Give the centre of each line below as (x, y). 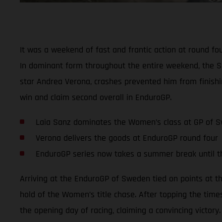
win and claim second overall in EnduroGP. (96, 97)
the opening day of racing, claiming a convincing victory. (120, 210)
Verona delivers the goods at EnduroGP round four (127, 138)
